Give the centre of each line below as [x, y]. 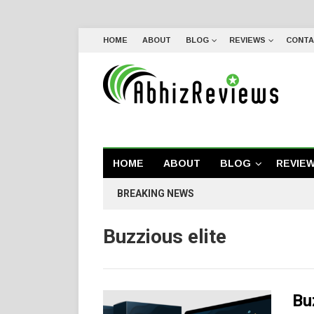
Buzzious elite [165, 237]
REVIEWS [247, 40]
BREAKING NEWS [156, 193]
